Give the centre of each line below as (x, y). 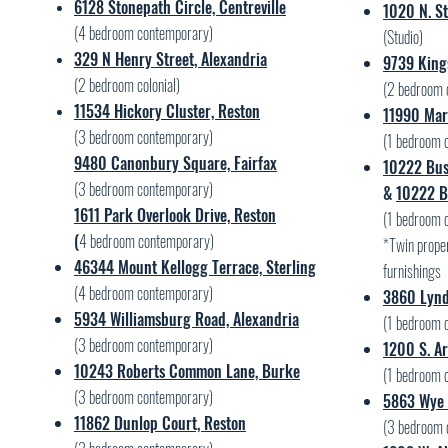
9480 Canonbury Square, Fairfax (175, 163)
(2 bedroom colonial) (127, 85)
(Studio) (403, 37)
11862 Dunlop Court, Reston (160, 423)
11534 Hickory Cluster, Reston (167, 111)
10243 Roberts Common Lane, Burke (187, 371)
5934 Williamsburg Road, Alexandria (186, 319)
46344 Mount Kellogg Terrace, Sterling (195, 267)
